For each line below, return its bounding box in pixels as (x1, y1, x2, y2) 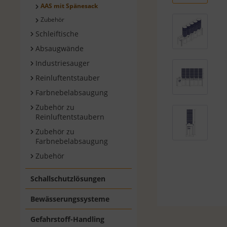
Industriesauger (35, 58, 90, 68)
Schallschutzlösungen (30, 174, 106, 184)
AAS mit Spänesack (41, 2, 98, 11)
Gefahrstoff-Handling (30, 214, 105, 224)
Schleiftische (35, 29, 79, 39)
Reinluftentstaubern (35, 112, 105, 122)
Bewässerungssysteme (30, 194, 110, 204)
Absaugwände (35, 44, 84, 54)
